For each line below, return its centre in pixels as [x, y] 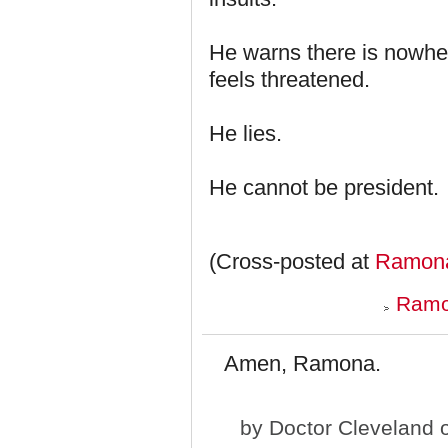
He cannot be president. [324, 187]
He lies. [245, 133]
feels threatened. [289, 79]
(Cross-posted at [292, 261]
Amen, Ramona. [302, 363]
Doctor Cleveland [351, 427]
